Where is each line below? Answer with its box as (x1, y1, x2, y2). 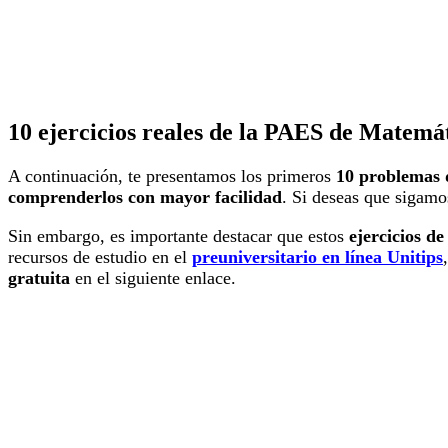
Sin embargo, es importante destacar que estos (8, 226, 349, 247)
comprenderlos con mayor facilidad (8, 187, 282, 208)
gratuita (8, 268, 70, 289)
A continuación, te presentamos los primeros (8, 166, 336, 187)
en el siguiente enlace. (70, 268, 236, 289)
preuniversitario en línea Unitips (192, 247, 443, 268)
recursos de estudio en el (8, 247, 192, 268)
